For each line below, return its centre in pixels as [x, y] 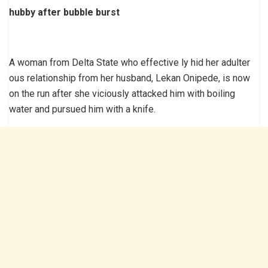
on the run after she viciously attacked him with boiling [122, 93]
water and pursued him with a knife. [82, 109]
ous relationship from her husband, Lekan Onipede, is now [130, 78]
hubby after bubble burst [64, 12]
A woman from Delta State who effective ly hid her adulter [130, 62]
